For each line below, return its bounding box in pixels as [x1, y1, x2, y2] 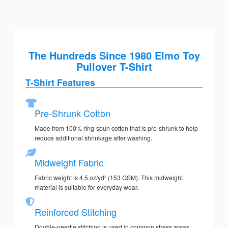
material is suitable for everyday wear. [35, 183, 138, 192]
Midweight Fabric [35, 156, 103, 169]
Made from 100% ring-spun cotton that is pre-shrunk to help [35, 124, 198, 133]
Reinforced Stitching [35, 205, 117, 219]
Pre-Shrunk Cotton [35, 106, 110, 120]
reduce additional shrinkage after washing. [35, 133, 152, 142]
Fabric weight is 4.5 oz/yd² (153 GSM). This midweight [35, 173, 183, 182]
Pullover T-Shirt [76, 59, 152, 74]
